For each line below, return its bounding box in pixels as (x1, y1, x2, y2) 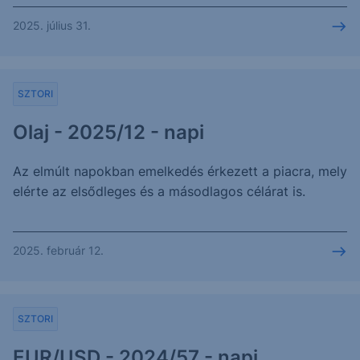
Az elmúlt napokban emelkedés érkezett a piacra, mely (13, 162, 347, 179)
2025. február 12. (13, 243, 104, 257)
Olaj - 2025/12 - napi (13, 120, 204, 144)
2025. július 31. (13, 18, 91, 32)
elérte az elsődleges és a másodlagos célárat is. (13, 182, 305, 199)
